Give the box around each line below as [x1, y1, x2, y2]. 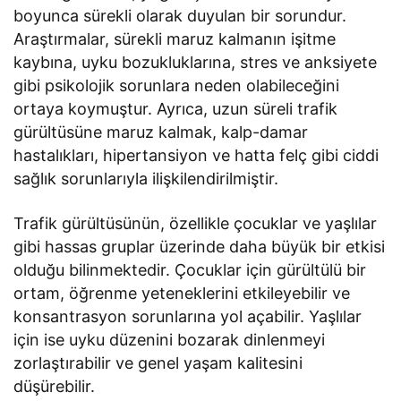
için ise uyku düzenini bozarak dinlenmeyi [13, 330, 326, 350]
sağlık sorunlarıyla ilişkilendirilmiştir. [13, 169, 279, 189]
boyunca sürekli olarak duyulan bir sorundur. [13, 6, 347, 26]
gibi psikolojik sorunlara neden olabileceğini [13, 76, 340, 96]
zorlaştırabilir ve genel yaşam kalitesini [13, 354, 303, 373]
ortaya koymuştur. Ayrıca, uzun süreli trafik [13, 99, 338, 119]
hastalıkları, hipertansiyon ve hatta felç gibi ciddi [13, 146, 380, 166]
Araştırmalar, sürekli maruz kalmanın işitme [13, 30, 337, 49]
